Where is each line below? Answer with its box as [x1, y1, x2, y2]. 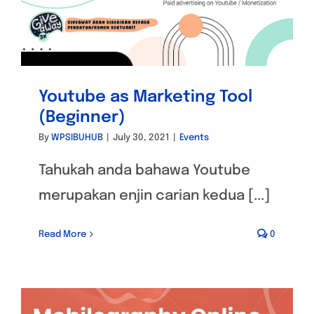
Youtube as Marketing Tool [39, 88, 252, 105]
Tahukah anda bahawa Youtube [39, 163, 250, 178]
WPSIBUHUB [51, 132, 103, 142]
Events [179, 132, 209, 142]
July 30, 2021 [113, 132, 170, 142]
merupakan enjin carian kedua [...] [39, 188, 270, 203]
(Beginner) [39, 109, 125, 125]
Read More [39, 229, 86, 239]
